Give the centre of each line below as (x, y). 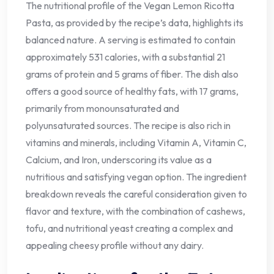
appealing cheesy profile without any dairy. (115, 246)
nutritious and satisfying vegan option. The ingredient (136, 177)
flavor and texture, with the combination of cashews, (135, 211)
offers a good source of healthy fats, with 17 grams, (132, 91)
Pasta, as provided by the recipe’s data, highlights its (135, 23)
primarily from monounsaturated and (102, 109)
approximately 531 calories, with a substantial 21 (125, 57)
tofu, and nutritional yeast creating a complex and (129, 228)
